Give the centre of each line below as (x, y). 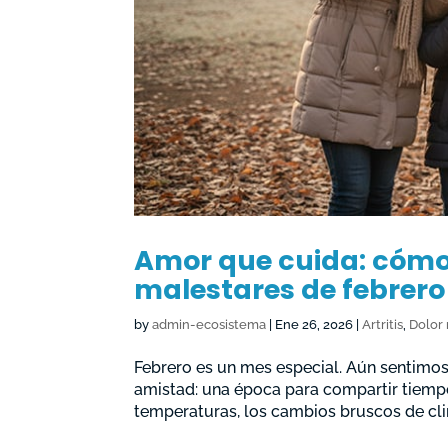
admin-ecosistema (209, 324)
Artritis (383, 324)
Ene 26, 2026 (314, 324)
